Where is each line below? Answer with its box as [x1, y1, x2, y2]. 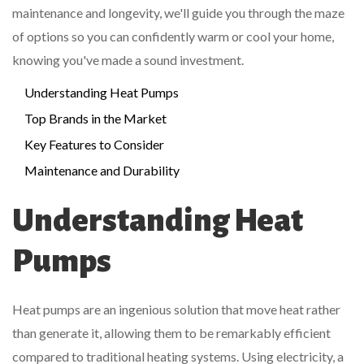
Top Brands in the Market [24, 110, 167, 127]
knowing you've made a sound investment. [12, 52, 244, 68]
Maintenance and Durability [24, 162, 180, 179]
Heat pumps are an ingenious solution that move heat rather [12, 301, 340, 318]
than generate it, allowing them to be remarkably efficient [12, 325, 331, 341]
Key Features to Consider [24, 136, 164, 153]
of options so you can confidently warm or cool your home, [12, 28, 334, 45]
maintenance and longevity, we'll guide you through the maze [12, 5, 344, 21]
